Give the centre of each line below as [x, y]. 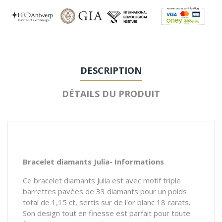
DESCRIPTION [111, 70]
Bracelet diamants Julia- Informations [93, 161]
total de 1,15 [45, 202]
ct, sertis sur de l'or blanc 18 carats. [129, 202]
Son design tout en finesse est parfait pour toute [107, 213]
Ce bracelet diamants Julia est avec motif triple [102, 180]
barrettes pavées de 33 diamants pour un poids [105, 191]
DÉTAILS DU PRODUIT [111, 93]
